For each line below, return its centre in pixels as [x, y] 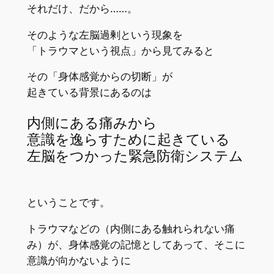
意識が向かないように [79, 260]
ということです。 [68, 202]
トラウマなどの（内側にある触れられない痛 [131, 228]
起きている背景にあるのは [89, 93]
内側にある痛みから [92, 123]
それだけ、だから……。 [82, 8]
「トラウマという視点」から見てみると [120, 50]
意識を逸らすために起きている [128, 139]
